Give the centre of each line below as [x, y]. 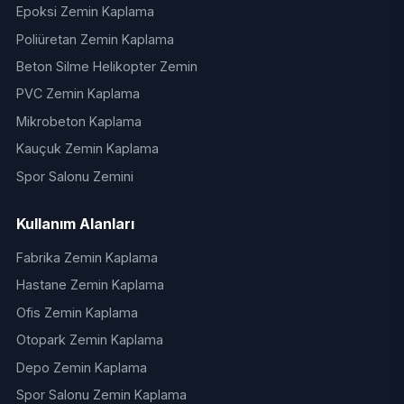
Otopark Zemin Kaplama [89, 340]
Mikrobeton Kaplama [78, 121]
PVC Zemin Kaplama [78, 94]
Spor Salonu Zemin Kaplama [101, 394]
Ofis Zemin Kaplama [77, 312]
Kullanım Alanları [75, 223]
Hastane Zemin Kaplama [90, 285]
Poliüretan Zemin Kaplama [95, 39]
